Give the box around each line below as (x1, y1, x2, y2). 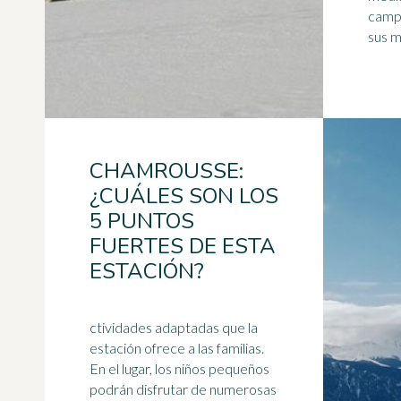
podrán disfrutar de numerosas (90, 380, 277, 397)
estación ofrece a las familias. (90, 339, 264, 356)
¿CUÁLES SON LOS (90, 182, 278, 210)
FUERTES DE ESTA (90, 232, 276, 260)
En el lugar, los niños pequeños (90, 360, 269, 377)
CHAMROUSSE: (90, 157, 243, 185)
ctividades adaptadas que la (90, 319, 258, 336)
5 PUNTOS (90, 207, 194, 235)
